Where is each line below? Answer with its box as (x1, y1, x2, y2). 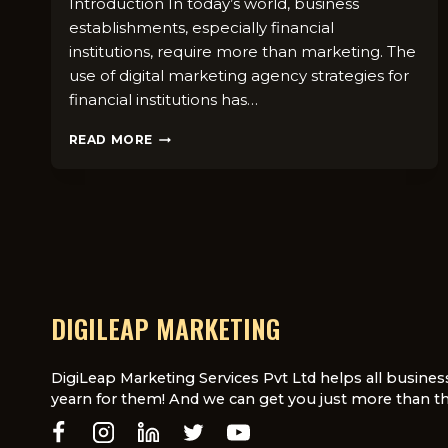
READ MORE (68, 132, 153, 148)
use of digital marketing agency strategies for (68, 66, 409, 86)
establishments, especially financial (68, 18, 334, 38)
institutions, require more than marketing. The (68, 42, 416, 62)
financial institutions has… (68, 90, 258, 110)
